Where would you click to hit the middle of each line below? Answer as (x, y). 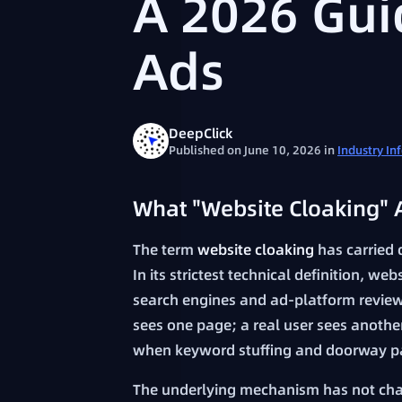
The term (165, 250)
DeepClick (201, 133)
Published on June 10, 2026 (246, 149)
